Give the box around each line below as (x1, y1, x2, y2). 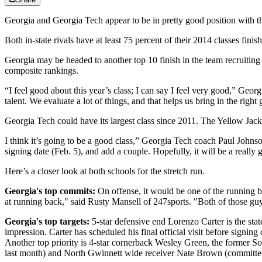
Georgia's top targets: (5, 216, 89, 227)
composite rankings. (5, 65, 78, 76)
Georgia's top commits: (5, 186, 95, 196)
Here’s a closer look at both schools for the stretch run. (5, 166, 205, 177)
